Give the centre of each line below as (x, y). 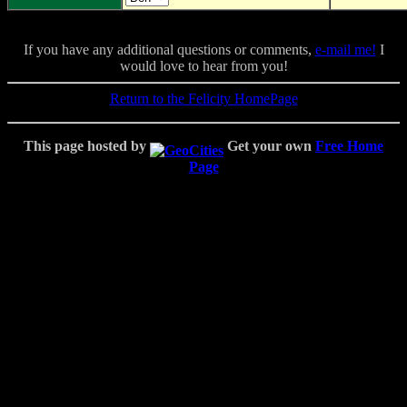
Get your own (269, 146)
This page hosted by (87, 146)
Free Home (349, 146)
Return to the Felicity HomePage (203, 99)
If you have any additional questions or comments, (169, 50)
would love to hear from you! (203, 66)
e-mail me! (345, 50)
